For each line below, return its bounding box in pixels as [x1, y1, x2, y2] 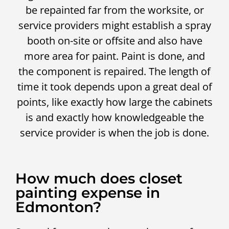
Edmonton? [15, 198, 101, 216]
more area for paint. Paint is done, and [24, 49, 205, 63]
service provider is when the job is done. [20, 125, 209, 140]
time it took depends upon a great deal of [17, 79, 212, 94]
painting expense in [15, 184, 160, 201]
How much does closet [15, 169, 182, 187]
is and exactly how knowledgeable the [25, 110, 204, 124]
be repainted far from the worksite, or [25, 3, 204, 17]
